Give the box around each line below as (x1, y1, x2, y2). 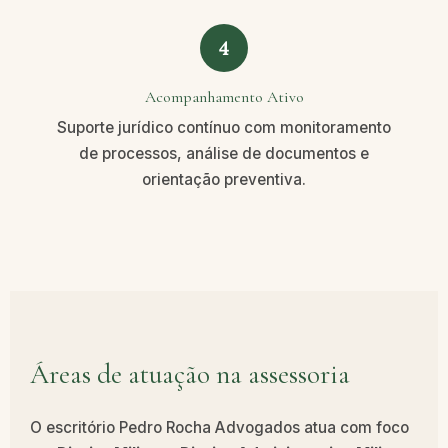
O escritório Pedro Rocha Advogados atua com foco (30, 418, 409, 438)
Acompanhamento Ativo (144, 86, 304, 107)
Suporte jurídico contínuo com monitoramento (57, 117, 391, 137)
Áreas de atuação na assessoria (30, 358, 350, 392)
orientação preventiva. (142, 169, 306, 189)
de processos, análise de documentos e (79, 143, 369, 163)
